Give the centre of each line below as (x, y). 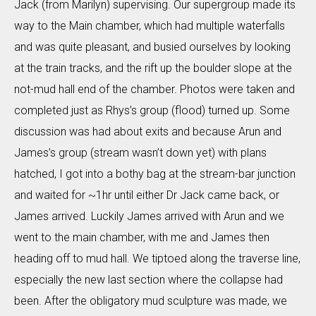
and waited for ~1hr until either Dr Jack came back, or (147, 195)
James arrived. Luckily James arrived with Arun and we (149, 216)
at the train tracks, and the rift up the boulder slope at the (153, 68)
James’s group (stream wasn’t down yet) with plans (140, 152)
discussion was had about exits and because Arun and (148, 131)
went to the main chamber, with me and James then (142, 237)
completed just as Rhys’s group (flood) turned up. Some (152, 110)
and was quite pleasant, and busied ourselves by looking (152, 47)
